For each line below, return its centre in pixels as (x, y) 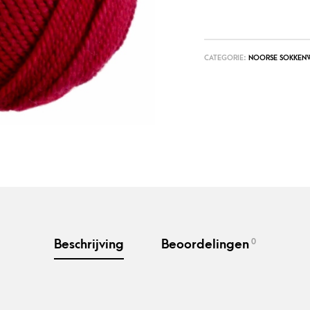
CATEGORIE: (226, 58)
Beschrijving (89, 245)
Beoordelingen (205, 245)
